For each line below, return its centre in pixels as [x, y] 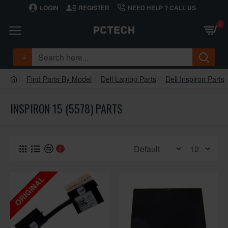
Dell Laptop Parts [129, 79]
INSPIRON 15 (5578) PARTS [66, 108]
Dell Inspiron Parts [195, 79]
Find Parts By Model [59, 79]
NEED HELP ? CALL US [162, 7]
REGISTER [94, 7]
